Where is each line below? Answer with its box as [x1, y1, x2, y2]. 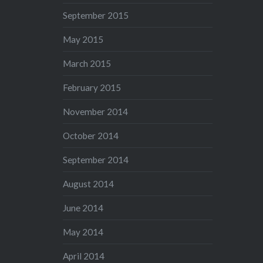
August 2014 [63, 178, 114, 189]
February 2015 [63, 82, 122, 93]
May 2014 [63, 226, 104, 237]
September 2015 [63, 9, 129, 21]
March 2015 [63, 58, 112, 69]
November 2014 [63, 106, 129, 117]
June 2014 [63, 202, 104, 213]
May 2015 [63, 33, 104, 45]
